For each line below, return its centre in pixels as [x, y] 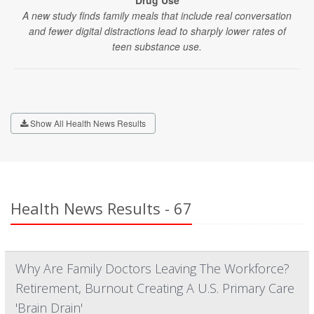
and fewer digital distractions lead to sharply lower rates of [157, 31]
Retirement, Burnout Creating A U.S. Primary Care [155, 288]
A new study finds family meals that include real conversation [157, 15]
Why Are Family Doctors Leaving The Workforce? [152, 268]
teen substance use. [157, 46]
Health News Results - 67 [101, 208]
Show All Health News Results [87, 123]
